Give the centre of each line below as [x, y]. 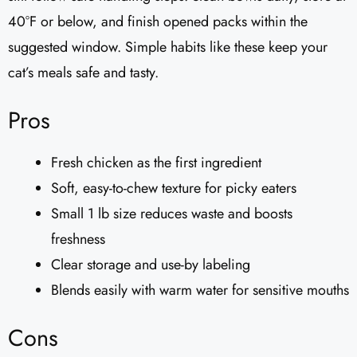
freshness [78, 239]
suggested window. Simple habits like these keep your [168, 47]
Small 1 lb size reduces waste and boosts [172, 214]
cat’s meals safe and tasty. [83, 73]
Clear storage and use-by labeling [151, 265]
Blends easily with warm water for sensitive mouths [200, 290]
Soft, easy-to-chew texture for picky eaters [174, 188]
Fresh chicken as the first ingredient [156, 163]
